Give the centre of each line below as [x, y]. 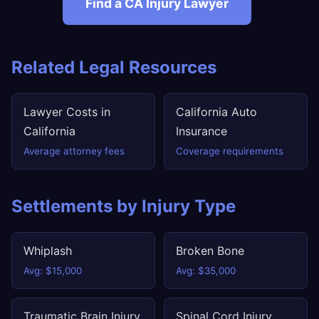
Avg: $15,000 [53, 271]
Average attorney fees [74, 151]
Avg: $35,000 [206, 271]
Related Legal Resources [114, 67]
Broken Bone [210, 251]
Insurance [202, 131]
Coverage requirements [230, 151]
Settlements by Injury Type [124, 206]
